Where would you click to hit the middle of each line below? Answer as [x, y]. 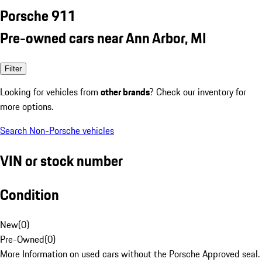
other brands [125, 92]
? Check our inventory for [198, 92]
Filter [13, 68]
